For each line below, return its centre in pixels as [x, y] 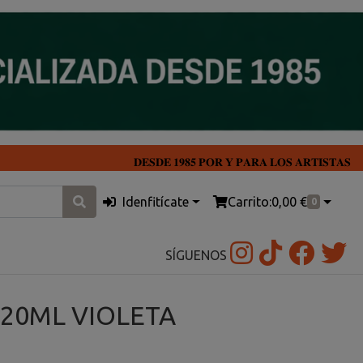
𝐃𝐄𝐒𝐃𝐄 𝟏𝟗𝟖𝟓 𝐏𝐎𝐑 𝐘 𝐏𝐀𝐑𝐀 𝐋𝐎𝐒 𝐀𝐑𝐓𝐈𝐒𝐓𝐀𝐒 [242, 162]
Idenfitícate [156, 202]
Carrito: [249, 202]
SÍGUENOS [196, 255]
